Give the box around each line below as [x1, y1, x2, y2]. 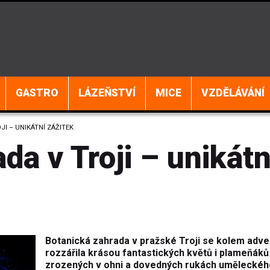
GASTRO [16, 87, 58, 99]
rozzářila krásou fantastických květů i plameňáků [45, 247, 269, 259]
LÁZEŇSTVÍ [78, 87, 136, 99]
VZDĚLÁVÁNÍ [201, 87, 265, 99]
